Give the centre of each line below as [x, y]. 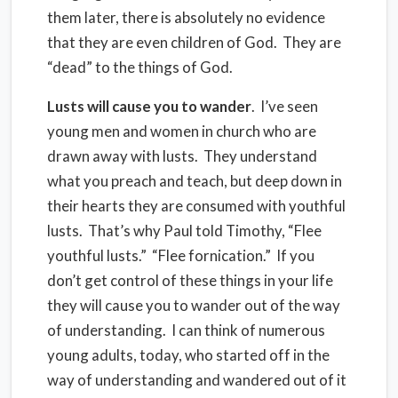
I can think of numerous [248, 330]
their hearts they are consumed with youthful [196, 206]
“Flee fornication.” [211, 255]
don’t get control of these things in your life [190, 280]
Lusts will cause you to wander [149, 106]
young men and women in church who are [182, 131]
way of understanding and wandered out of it [197, 380]
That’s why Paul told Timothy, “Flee [205, 231]
